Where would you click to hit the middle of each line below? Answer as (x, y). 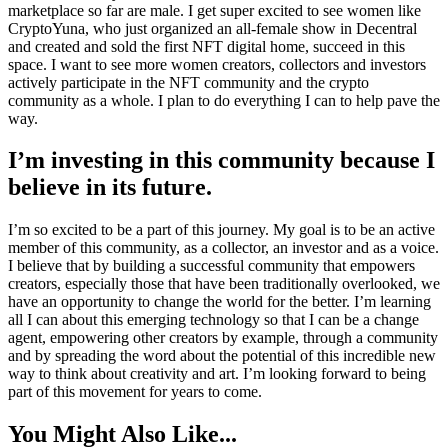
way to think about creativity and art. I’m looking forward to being (217, 374)
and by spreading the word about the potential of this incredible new (222, 356)
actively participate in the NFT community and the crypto (188, 82)
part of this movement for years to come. (135, 392)
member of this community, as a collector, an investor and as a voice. (223, 248)
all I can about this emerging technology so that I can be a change (213, 320)
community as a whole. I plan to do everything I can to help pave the (224, 100)
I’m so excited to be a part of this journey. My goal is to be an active (221, 230)
